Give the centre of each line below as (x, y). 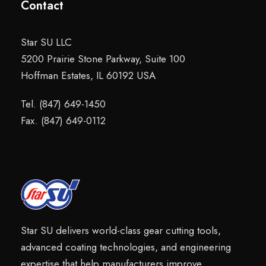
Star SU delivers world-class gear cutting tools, (121, 230)
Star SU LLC (46, 42)
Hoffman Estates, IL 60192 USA (88, 75)
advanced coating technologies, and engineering (126, 247)
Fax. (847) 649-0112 (63, 120)
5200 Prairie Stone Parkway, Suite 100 (103, 58)
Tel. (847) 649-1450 (63, 104)
